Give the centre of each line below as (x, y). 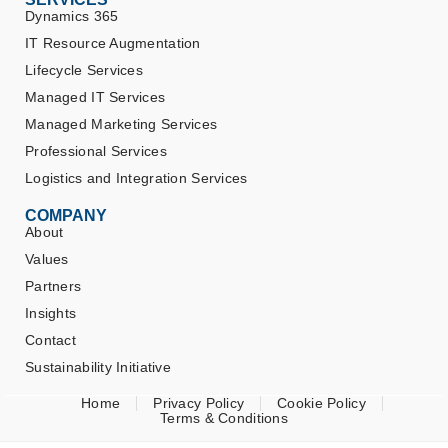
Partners (53, 286)
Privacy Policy (199, 403)
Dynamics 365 (72, 16)
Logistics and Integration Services (136, 178)
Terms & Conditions (224, 418)
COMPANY (66, 216)
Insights (51, 313)
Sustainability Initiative (98, 367)
